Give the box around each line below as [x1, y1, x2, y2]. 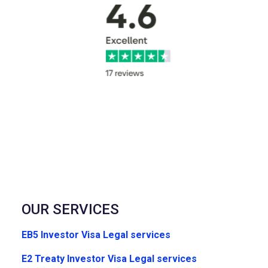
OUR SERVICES [21, 201, 119, 218]
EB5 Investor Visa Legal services [21, 229, 170, 241]
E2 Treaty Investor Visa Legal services [21, 253, 197, 265]
